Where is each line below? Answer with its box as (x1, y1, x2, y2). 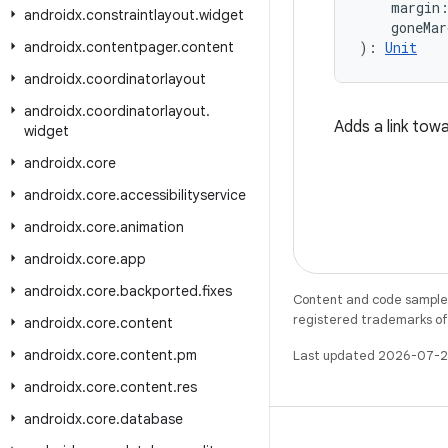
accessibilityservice (120, 186, 246, 204)
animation (120, 218, 184, 236)
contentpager (86, 38, 177, 56)
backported (120, 282, 198, 300)
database (120, 410, 183, 428)
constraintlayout (86, 6, 195, 24)
